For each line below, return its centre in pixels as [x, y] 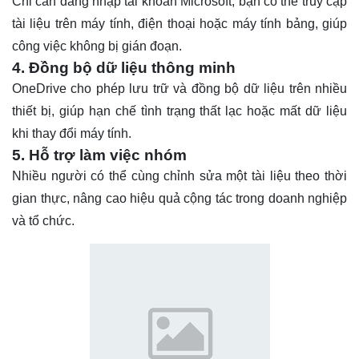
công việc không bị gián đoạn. [97, 46]
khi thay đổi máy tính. [72, 133]
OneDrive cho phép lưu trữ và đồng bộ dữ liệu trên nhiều [179, 88]
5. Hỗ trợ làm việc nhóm [99, 155]
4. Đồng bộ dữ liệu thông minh [124, 67]
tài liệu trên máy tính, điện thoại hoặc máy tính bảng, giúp [179, 23]
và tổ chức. [43, 220]
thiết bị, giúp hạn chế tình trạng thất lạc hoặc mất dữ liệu [179, 111]
